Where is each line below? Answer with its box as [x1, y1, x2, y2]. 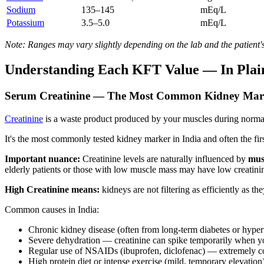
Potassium [6, 18, 44, 28]
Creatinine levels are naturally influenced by [80, 153, 248, 164]
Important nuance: [5, 153, 80, 164]
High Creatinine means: [5, 184, 100, 194]
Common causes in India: [5, 204, 99, 214]
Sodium [6, 5, 35, 15]
